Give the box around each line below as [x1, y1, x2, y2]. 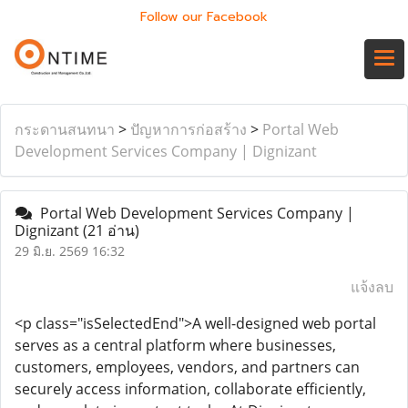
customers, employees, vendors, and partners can [15, 357, 360, 377]
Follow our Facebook [140, 7, 268, 26]
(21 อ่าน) [83, 220, 139, 240]
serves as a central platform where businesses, [15, 335, 336, 355]
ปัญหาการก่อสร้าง [130, 119, 247, 139]
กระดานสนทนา [15, 119, 115, 139]
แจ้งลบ [351, 277, 393, 297]
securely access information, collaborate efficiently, [15, 379, 366, 399]
